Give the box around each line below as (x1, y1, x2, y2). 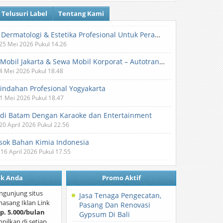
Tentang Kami (58, 9, 105, 18)
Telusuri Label (1, 9, 48, 18)
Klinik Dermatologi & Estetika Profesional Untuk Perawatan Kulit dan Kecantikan (155, 30, 161, 39)
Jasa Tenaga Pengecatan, (79, 191, 162, 200)
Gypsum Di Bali (79, 210, 130, 219)
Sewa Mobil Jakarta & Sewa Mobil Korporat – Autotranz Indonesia (159, 57, 165, 66)
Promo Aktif (102, 173, 141, 182)
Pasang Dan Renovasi (79, 200, 151, 210)
